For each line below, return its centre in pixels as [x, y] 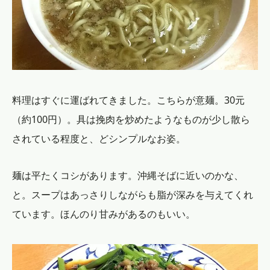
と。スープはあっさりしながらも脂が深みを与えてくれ [133, 194]
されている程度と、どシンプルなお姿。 [99, 138]
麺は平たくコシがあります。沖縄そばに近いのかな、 [128, 175]
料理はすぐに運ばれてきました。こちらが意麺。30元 [128, 100]
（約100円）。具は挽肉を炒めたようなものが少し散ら [131, 119]
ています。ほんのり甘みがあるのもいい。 [104, 214]
